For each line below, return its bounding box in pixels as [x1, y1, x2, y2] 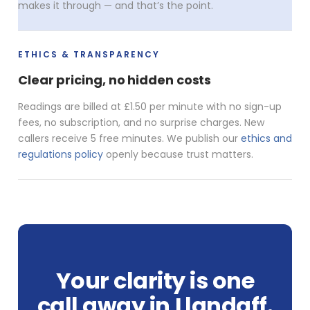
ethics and [241, 131, 292, 145]
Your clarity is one [55, 264, 255, 296]
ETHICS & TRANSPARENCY [18, 48, 160, 60]
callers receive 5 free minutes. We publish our [18, 131, 241, 145]
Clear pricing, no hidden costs [18, 71, 212, 89]
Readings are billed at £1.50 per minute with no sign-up [18, 99, 282, 113]
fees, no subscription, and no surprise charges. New [18, 115, 264, 129]
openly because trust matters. [103, 147, 253, 161]
